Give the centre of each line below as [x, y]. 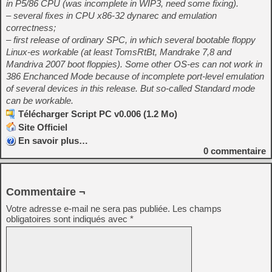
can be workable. [40, 100]
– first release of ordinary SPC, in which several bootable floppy [131, 40]
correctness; [31, 28]
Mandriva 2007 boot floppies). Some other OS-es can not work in [134, 64]
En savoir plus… [53, 141]
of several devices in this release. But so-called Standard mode [131, 88]
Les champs [197, 209]
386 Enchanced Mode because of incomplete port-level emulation [135, 76]
